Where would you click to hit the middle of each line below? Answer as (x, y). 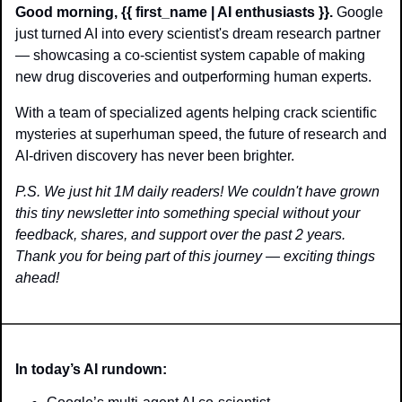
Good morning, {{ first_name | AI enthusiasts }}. (174, 13)
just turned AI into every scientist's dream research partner (198, 34)
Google (358, 13)
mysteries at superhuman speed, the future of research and (201, 135)
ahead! (37, 278)
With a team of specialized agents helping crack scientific (196, 113)
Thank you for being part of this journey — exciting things (195, 257)
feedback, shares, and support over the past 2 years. (180, 235)
